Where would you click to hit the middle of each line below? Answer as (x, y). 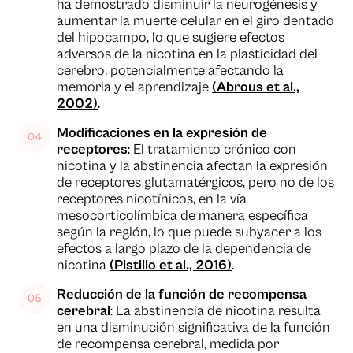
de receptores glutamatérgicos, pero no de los (195, 183)
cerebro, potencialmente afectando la (170, 71)
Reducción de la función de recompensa (182, 295)
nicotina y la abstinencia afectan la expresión (192, 166)
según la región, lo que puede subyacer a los (189, 232)
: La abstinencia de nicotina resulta (216, 311)
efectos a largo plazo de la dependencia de (184, 249)
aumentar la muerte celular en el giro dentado (195, 21)
